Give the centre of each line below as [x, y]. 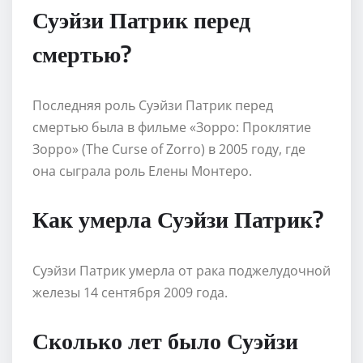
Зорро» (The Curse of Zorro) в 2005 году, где [169, 149]
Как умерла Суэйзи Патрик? [178, 218]
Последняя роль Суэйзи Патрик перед [153, 105]
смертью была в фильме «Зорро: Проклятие [172, 127]
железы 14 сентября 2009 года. [130, 292]
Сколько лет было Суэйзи [165, 340]
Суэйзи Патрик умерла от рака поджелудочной [181, 270]
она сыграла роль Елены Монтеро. [142, 171]
